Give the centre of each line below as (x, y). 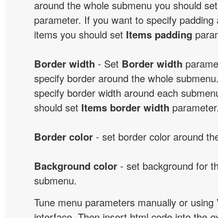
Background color (76, 166)
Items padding (159, 34)
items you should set (80, 34)
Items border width (125, 107)
